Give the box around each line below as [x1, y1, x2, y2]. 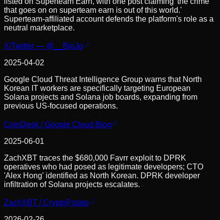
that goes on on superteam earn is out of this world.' [4, 5, 182, 14]
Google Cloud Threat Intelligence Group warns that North [4, 75, 202, 84]
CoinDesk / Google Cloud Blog [4, 120, 111, 129]
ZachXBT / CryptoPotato [4, 198, 89, 207]
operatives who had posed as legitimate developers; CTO [4, 162, 203, 171]
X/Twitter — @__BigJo [4, 42, 83, 51]
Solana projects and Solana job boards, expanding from [4, 93, 197, 102]
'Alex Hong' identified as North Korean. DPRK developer [4, 171, 200, 180]
